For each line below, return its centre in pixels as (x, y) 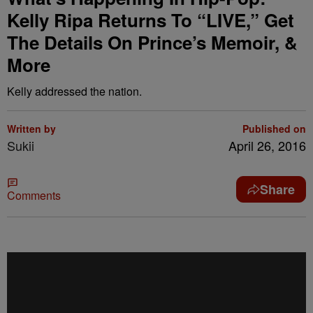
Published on (274, 129)
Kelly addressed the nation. (74, 91)
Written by (31, 129)
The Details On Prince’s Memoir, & (152, 42)
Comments (34, 195)
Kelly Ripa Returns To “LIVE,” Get (151, 20)
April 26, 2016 (267, 145)
